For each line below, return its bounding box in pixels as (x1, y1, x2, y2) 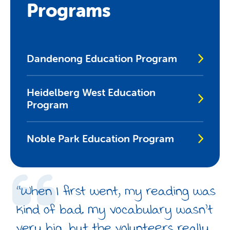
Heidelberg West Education (27, 86, 156, 99)
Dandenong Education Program (27, 52, 177, 65)
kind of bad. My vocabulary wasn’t (16, 198, 213, 220)
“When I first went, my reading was (16, 180, 216, 202)
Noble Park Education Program (27, 132, 174, 145)
